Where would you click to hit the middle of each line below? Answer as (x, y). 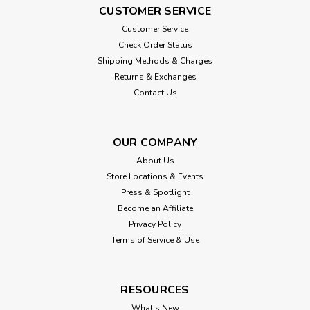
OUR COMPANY (155, 142)
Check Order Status (155, 45)
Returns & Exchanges (155, 76)
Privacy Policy (155, 224)
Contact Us (155, 92)
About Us (155, 160)
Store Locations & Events (155, 176)
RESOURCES (155, 290)
